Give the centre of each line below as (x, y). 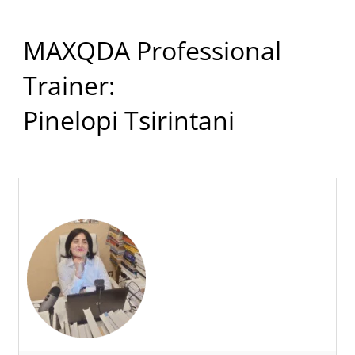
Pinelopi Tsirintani (128, 120)
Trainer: (69, 85)
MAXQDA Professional (152, 50)
